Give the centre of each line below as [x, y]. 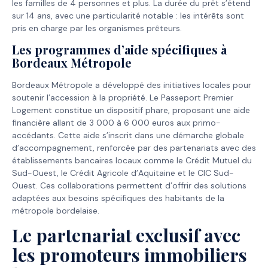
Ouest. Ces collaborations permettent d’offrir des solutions [129, 186]
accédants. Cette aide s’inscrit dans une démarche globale [128, 135]
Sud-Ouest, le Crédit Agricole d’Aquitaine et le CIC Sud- [123, 173]
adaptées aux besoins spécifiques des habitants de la [118, 198]
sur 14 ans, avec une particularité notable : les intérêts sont [128, 15]
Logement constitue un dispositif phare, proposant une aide [131, 110]
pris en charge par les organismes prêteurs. [97, 28]
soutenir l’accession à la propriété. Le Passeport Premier [123, 98]
